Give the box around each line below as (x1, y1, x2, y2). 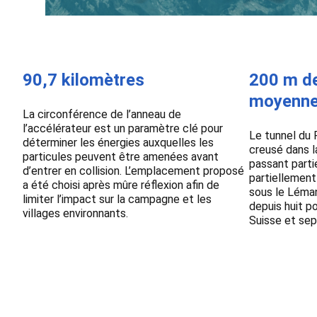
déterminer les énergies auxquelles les (23, 135, 214, 149)
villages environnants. (23, 206, 128, 220)
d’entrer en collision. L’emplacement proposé (23, 163, 244, 178)
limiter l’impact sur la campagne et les (23, 192, 212, 206)
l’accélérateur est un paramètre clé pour (23, 121, 223, 135)
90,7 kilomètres (23, 69, 144, 90)
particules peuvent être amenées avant (23, 149, 219, 163)
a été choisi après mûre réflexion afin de (23, 178, 219, 192)
